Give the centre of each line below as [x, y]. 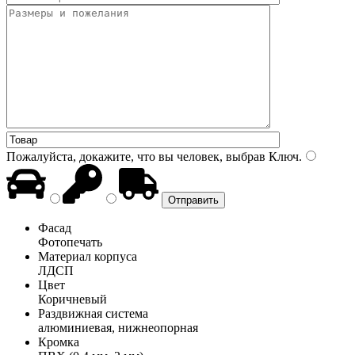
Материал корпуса [88, 256]
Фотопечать [70, 242]
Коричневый [73, 299]
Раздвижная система [93, 313]
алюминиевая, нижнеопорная [118, 327]
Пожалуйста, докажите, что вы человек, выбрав [136, 156]
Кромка [59, 342]
